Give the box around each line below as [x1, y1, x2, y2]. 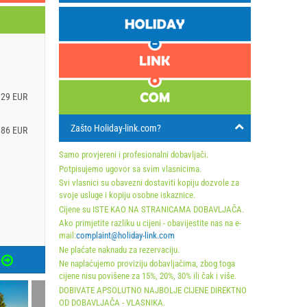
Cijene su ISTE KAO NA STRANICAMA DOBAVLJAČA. [59, 204, 244, 214]
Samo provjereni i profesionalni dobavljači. [59, 149, 208, 160]
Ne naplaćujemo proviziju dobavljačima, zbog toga [59, 258, 235, 269]
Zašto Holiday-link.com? [71, 123, 161, 134]
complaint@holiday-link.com [76, 230, 175, 241]
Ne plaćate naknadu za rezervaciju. [59, 244, 180, 255]
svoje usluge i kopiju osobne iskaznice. [59, 190, 195, 200]
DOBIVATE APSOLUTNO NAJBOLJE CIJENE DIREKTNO [59, 284, 247, 295]
